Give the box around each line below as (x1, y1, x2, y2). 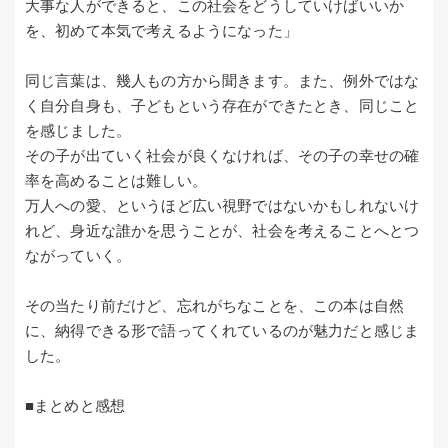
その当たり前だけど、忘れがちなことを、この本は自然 (25, 296, 405, 314)
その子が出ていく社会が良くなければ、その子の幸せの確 (25, 146, 420, 164)
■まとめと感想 (25, 396, 126, 414)
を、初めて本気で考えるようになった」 (25, 21, 298, 39)
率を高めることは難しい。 (25, 171, 207, 189)
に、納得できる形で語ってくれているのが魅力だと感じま (25, 321, 420, 339)
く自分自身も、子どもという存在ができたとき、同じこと (25, 96, 420, 114)
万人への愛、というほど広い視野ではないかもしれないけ (25, 196, 420, 214)
